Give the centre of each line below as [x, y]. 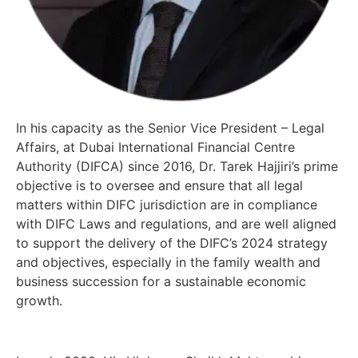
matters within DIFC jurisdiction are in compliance [167, 204]
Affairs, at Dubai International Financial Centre [155, 147]
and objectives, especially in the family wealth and [168, 262]
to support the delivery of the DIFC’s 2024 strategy [172, 243]
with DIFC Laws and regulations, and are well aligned [176, 223]
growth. [41, 300]
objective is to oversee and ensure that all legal [159, 185]
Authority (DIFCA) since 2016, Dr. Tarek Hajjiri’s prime [177, 166]
